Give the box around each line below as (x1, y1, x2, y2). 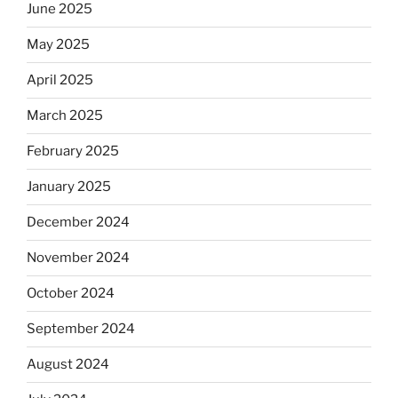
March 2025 (27, 107, 103, 124)
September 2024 (27, 321, 135, 338)
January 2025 (27, 179, 111, 195)
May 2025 (27, 36, 90, 53)
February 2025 (27, 143, 119, 160)
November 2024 (27, 250, 130, 267)
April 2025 (27, 72, 93, 89)
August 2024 (27, 356, 109, 373)
